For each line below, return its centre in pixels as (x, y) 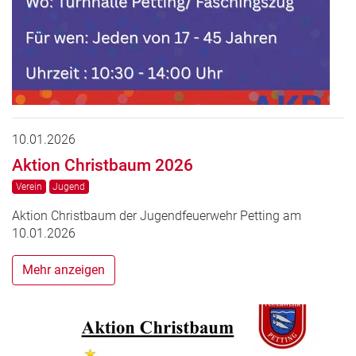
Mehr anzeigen (64, 269)
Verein (29, 186)
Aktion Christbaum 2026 (103, 164)
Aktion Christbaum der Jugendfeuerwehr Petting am (157, 215)
